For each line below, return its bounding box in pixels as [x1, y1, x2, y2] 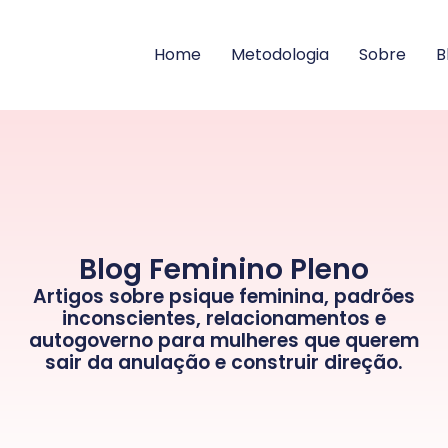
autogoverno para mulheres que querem [29, 327, 419, 354]
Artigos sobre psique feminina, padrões [33, 283, 415, 310]
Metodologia [230, 43, 329, 66]
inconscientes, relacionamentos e [62, 305, 386, 332]
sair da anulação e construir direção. [45, 349, 403, 376]
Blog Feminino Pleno [79, 250, 369, 289]
